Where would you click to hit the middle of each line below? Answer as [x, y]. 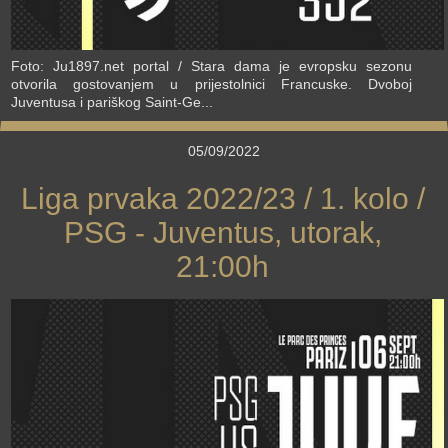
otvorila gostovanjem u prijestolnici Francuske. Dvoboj [211, 83]
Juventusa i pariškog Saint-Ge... [112, 101]
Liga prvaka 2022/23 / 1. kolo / [222, 198]
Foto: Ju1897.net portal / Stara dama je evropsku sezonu [211, 65]
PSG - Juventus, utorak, [222, 232]
